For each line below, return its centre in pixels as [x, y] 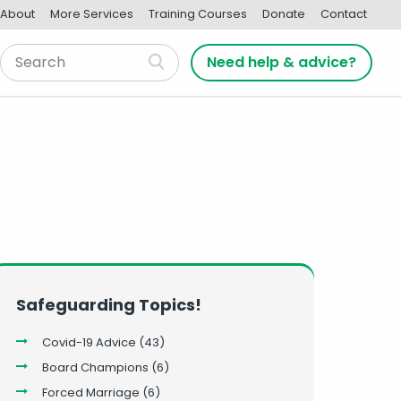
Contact [343, 14]
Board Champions [95, 367]
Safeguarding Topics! [109, 304]
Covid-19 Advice [89, 342]
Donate [283, 14]
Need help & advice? [282, 62]
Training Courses [198, 14]
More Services [92, 14]
